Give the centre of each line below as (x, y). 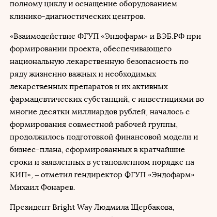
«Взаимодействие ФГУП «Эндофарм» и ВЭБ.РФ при (105, 36)
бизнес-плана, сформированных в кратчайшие (97, 149)
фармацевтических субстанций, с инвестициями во (107, 99)
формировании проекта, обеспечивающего (91, 49)
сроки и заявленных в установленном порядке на (102, 162)
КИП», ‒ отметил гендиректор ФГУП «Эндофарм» (102, 175)
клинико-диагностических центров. (77, 16)
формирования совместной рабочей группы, (94, 124)
